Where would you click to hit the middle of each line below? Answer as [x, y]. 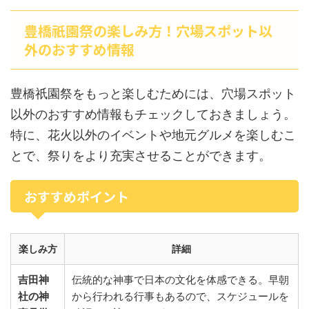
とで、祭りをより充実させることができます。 [141, 156]
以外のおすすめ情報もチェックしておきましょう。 [153, 114]
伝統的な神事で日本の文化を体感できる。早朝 [180, 280]
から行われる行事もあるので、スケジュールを [180, 296]
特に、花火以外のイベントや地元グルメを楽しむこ [153, 135]
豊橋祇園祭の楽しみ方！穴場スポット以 [148, 31]
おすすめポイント [77, 196]
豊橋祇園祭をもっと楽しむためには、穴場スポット [153, 93]
